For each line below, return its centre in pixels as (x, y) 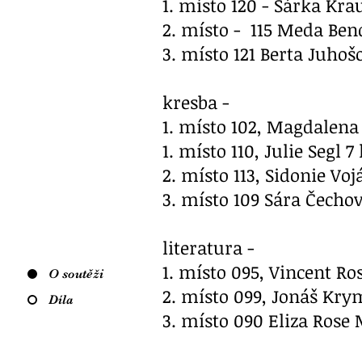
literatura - (208, 247)
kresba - (198, 102)
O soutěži (76, 274)
